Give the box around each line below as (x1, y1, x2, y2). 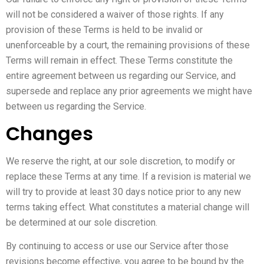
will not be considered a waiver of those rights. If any (6, 8, 224, 20)
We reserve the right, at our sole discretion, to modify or (6, 156, 235, 167)
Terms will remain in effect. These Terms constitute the (6, 54, 233, 66)
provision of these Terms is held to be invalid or (6, 24, 203, 35)
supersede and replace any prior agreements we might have (6, 85, 252, 97)
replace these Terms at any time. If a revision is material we (6, 171, 251, 183)
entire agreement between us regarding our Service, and (6, 70, 236, 81)
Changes (6, 120, 93, 147)
